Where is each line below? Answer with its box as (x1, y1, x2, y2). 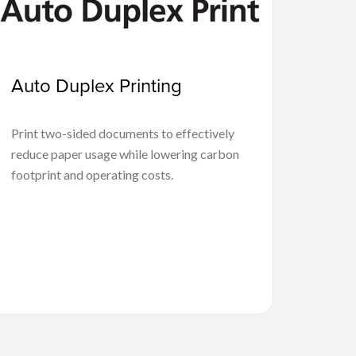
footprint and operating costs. (11, 166, 174, 182)
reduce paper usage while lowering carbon (11, 145, 240, 161)
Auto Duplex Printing (11, 71, 183, 99)
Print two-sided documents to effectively (11, 125, 235, 141)
